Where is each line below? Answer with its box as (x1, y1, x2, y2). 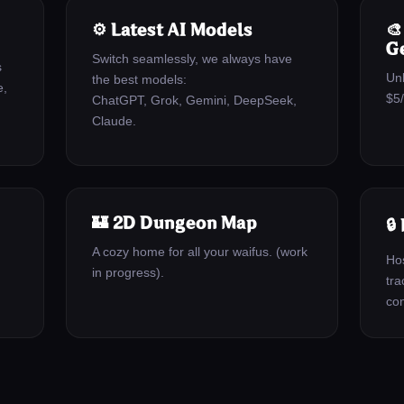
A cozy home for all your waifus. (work (92, 244, 308, 259)
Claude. (92, 114, 137, 128)
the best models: (92, 72, 188, 87)
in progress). (92, 265, 165, 280)
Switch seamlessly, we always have (92, 51, 293, 66)
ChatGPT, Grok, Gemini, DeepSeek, (92, 93, 298, 107)
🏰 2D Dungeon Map (92, 214, 257, 233)
